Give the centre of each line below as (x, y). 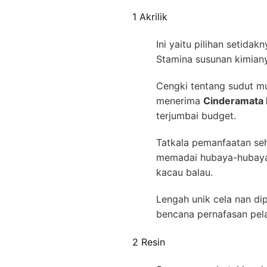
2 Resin (149, 242)
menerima (180, 101)
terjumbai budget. (196, 116)
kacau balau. (184, 173)
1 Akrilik (150, 16)
